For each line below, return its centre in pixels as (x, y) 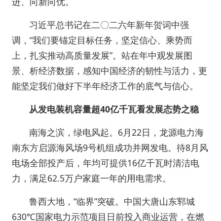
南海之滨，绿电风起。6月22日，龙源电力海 (117, 132)
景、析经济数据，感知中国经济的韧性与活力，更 (110, 71)
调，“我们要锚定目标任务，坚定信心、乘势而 (102, 40)
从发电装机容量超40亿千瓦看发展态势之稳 (114, 109)
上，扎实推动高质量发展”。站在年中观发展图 (102, 55)
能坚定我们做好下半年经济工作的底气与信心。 (105, 86)
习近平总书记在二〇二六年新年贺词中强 (109, 25)
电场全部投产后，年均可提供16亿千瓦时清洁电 (106, 163)
